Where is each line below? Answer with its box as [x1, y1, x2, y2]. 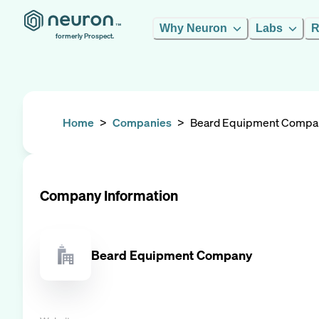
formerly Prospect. [56, 31, 114, 41]
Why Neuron [159, 22, 227, 34]
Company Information [40, 186, 178, 205]
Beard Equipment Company [91, 246, 252, 263]
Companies [113, 115, 172, 130]
